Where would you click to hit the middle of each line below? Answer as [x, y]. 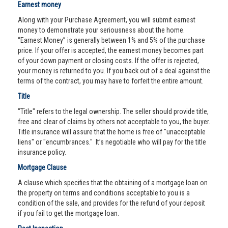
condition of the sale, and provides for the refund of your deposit [111, 203]
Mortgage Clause [42, 167]
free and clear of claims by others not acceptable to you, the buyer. [114, 122]
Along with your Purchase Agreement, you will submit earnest [107, 20]
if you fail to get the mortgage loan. [68, 213]
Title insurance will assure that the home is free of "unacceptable [112, 132]
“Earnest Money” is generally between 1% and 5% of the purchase [111, 40]
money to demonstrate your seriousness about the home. [102, 30]
